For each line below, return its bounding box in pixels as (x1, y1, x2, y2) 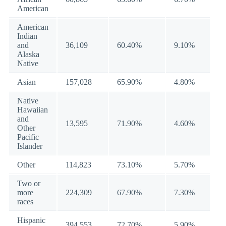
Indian (17, 32, 37, 40)
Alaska (17, 50, 39, 59)
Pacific (17, 133, 39, 141)
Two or (17, 179, 40, 188)
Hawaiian (17, 105, 48, 114)
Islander (17, 142, 42, 150)
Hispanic (17, 216, 45, 224)
